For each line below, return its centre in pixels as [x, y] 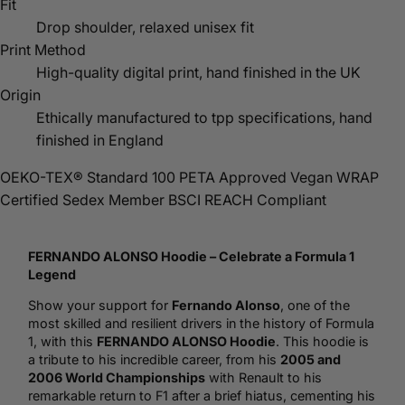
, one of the [315, 306]
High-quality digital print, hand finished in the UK [198, 72]
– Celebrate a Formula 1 [281, 256]
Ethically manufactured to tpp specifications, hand [204, 117]
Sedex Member [113, 199]
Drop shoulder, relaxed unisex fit [145, 27]
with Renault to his [264, 378]
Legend [52, 274]
